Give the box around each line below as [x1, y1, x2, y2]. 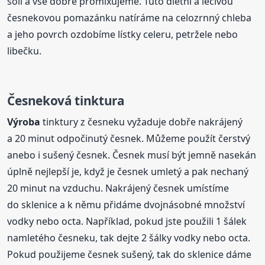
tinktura [75, 92, 125, 109]
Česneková [7, 92, 75, 109]
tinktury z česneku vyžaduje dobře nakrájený [40, 115, 243, 129]
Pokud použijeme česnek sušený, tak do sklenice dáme [7, 248, 252, 261]
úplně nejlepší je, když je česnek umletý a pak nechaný [7, 165, 249, 179]
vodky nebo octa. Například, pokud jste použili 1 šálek [7, 215, 247, 228]
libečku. [7, 44, 42, 57]
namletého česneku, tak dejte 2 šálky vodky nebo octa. [7, 231, 251, 245]
